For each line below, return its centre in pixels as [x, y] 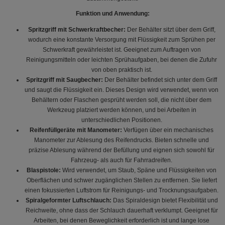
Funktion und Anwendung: [113, 13]
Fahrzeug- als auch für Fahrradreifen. [122, 160]
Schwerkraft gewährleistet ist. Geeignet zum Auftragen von [122, 49]
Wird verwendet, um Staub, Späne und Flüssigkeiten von [139, 170]
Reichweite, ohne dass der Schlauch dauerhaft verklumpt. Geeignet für [122, 210]
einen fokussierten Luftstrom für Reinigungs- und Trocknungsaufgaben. [122, 190]
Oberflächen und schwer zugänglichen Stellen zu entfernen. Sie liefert [122, 180]
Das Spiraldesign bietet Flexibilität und [164, 200]
